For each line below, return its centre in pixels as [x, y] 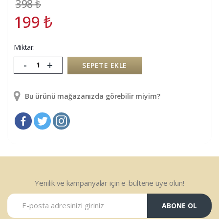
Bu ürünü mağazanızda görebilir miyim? [91, 96]
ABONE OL [179, 206]
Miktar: [24, 47]
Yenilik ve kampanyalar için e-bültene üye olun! [109, 183]
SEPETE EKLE [105, 65]
